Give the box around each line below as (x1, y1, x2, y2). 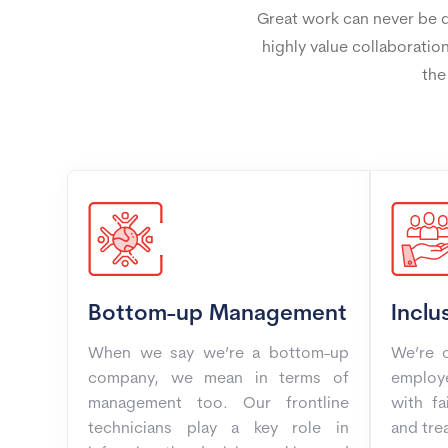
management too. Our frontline (88, 396, 349, 412)
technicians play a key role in (88, 421, 349, 437)
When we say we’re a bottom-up (88, 346, 349, 362)
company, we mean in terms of (88, 371, 349, 387)
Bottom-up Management (88, 303, 347, 326)
